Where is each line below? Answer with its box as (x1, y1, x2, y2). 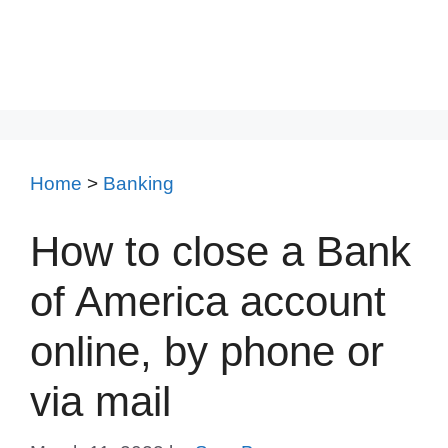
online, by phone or (30, 327, 384, 375)
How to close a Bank (30, 227, 411, 275)
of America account (30, 277, 386, 325)
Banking (103, 173, 174, 194)
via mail (30, 377, 171, 425)
